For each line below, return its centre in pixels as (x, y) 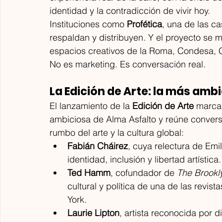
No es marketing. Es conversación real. (128, 64)
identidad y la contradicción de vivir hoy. (130, 10)
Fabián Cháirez (98, 146)
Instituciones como (88, 24)
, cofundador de (144, 172)
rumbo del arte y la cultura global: (117, 132)
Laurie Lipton (93, 213)
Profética (144, 24)
